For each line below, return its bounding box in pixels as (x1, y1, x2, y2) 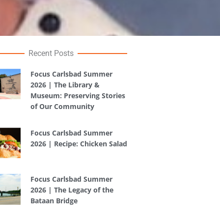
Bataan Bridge (30, 196, 78, 206)
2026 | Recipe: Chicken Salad (30, 139, 127, 148)
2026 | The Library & (30, 80, 100, 89)
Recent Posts (28, 49, 74, 58)
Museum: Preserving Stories (30, 91, 125, 100)
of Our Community (30, 102, 94, 111)
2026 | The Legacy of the (30, 185, 113, 195)
